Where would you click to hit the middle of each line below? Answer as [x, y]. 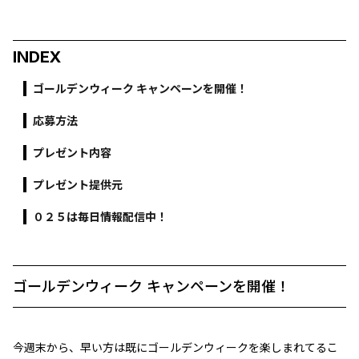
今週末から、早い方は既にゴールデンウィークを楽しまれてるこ [175, 347]
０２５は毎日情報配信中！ [100, 217]
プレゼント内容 [72, 153]
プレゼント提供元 [78, 185]
